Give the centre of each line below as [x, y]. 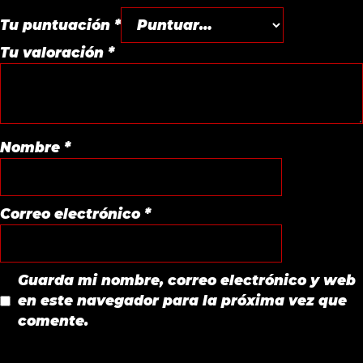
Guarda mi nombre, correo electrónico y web [186, 280]
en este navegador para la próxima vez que [182, 301]
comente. [53, 321]
